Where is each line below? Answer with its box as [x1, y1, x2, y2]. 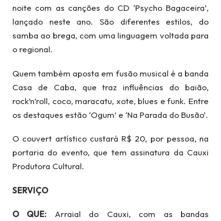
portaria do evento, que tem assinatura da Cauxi [12, 147, 209, 158]
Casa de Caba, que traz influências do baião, [12, 81, 209, 92]
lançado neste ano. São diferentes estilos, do [12, 16, 209, 27]
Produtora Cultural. [12, 161, 84, 172]
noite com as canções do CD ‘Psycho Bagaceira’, [12, 2, 209, 13]
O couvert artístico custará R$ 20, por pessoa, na [12, 133, 209, 144]
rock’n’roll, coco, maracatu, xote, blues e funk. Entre [12, 95, 209, 106]
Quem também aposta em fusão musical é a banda [12, 68, 209, 78]
